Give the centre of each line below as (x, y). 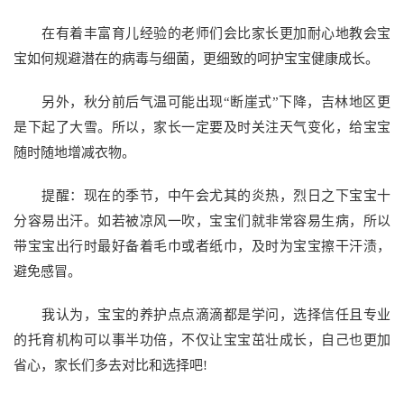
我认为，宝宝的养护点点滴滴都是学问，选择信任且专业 (202, 314)
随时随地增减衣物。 (74, 152)
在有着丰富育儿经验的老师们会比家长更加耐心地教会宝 (202, 33)
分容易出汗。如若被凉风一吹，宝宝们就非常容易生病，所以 (202, 220)
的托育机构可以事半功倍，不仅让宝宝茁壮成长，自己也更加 (202, 340)
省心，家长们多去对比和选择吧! (110, 365)
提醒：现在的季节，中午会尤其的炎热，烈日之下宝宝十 (202, 195)
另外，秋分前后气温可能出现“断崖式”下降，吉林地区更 (202, 101)
